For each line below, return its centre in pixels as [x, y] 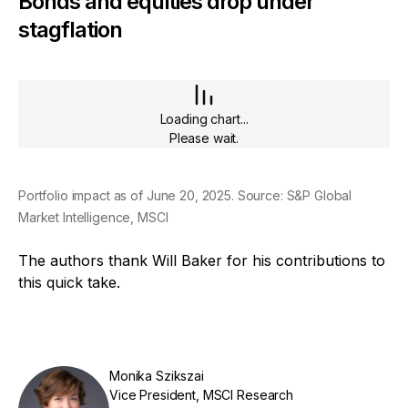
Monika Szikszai [157, 376]
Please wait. [204, 138]
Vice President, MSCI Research [201, 395]
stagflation [71, 30]
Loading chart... [204, 119]
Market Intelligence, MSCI [93, 218]
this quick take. [71, 283]
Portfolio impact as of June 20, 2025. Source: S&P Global [185, 196]
